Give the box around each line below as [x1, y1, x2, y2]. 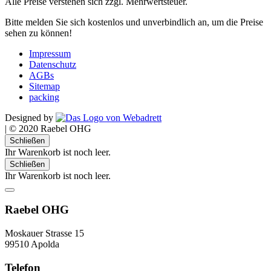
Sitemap [29, 80, 60, 91]
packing [29, 91, 59, 102]
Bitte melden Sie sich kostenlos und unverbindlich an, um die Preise [5, 16, 263, 27]
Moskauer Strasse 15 [5, 228, 84, 238]
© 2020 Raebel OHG [9, 123, 91, 134]
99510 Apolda [5, 239, 59, 249]
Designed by [5, 112, 56, 123]
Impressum [29, 48, 71, 59]
